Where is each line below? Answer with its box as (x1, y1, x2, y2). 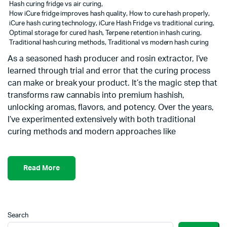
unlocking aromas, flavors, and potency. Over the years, (8, 103, 214, 111)
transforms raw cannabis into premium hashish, (8, 91, 184, 99)
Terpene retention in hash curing (105, 30, 201, 36)
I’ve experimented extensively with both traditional (8, 116, 196, 124)
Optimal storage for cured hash (9, 30, 103, 36)
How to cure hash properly (129, 11, 209, 17)
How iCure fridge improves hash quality (9, 11, 126, 17)
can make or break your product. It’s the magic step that (8, 79, 218, 87)
